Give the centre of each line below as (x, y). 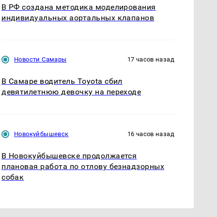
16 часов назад (151, 134)
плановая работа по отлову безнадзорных (83, 166)
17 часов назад (151, 60)
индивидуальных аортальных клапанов (78, 18)
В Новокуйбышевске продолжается (69, 155)
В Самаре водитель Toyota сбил (62, 81)
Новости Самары (40, 60)
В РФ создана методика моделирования (79, 7)
